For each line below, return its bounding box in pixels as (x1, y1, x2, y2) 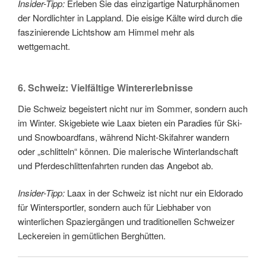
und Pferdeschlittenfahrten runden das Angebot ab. (18, 159, 213, 172)
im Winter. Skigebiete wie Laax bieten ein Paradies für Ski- (18, 116, 242, 129)
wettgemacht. (18, 40, 70, 53)
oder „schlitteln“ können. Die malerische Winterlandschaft (18, 144, 238, 157)
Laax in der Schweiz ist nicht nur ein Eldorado (65, 186, 243, 199)
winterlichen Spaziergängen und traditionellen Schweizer (18, 215, 235, 228)
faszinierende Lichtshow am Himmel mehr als (18, 26, 195, 39)
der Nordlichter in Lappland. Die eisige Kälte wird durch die (18, 11, 242, 24)
